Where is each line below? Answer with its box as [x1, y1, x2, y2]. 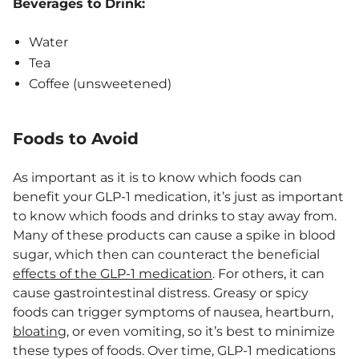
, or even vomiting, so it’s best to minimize [67, 323, 335, 339]
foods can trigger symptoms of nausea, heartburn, [13, 304, 333, 320]
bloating [13, 323, 67, 339]
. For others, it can [212, 265, 325, 281]
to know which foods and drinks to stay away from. [13, 208, 337, 224]
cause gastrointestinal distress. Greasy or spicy [13, 284, 309, 301]
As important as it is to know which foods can [13, 169, 302, 185]
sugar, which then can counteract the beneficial [13, 246, 320, 262]
